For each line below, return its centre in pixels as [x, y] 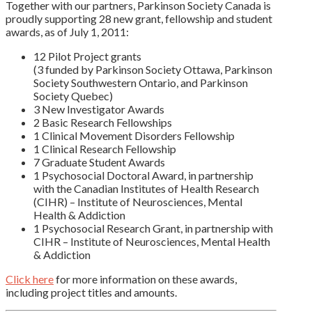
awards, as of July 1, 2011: [67, 31]
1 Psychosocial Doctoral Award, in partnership [143, 175]
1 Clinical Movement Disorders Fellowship [134, 135]
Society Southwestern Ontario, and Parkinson [141, 82]
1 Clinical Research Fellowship [105, 148]
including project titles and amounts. [91, 292]
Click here [30, 279]
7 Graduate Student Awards [99, 162]
